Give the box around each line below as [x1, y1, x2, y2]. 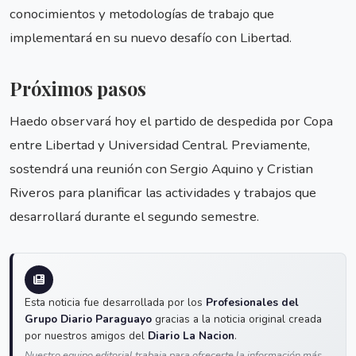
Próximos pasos [10, 76, 146, 102]
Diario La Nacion [148, 327, 234, 343]
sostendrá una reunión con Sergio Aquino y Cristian [10, 159, 313, 178]
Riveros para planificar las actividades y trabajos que [10, 183, 316, 202]
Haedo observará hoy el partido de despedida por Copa [10, 111, 333, 130]
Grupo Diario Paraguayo [25, 311, 152, 327]
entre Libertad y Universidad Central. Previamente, [10, 135, 310, 154]
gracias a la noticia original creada [152, 311, 322, 327]
